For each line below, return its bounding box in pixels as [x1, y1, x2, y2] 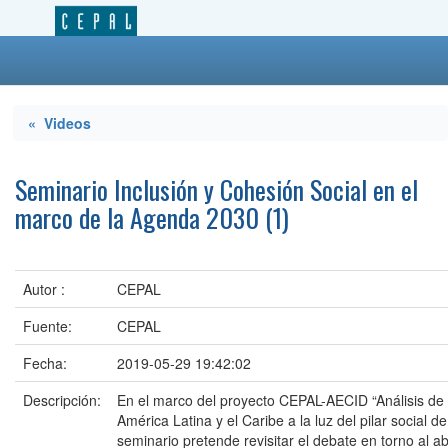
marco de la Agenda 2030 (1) [15, 198, 289, 237]
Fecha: [23, 353, 67, 373]
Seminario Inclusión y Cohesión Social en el [15, 170, 418, 209]
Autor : [23, 279, 65, 299]
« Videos [28, 113, 91, 133]
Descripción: [23, 390, 101, 410]
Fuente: [23, 316, 72, 336]
